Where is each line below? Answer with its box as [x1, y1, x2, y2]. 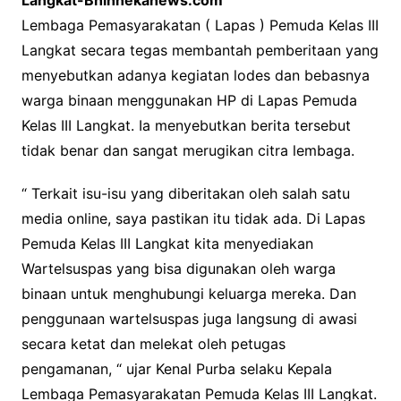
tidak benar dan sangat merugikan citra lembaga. [21, 141, 354, 160]
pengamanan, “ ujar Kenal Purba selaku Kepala [21, 360, 332, 379]
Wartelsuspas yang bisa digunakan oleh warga [21, 260, 336, 278]
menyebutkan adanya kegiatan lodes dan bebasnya [21, 66, 370, 85]
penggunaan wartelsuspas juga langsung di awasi [21, 310, 357, 328]
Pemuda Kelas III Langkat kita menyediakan [21, 235, 313, 253]
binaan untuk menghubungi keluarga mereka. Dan [21, 285, 356, 303]
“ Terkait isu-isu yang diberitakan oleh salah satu [21, 184, 350, 203]
